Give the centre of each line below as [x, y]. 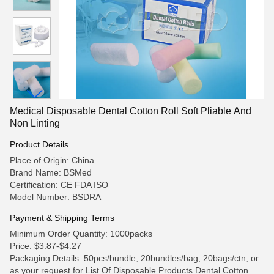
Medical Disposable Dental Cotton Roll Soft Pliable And [131, 111]
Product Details [39, 144]
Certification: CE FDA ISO [59, 185]
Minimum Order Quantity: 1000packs [81, 234]
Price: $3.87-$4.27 [46, 246]
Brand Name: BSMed [51, 172]
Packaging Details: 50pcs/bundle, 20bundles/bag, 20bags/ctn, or [134, 258]
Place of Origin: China [52, 160]
